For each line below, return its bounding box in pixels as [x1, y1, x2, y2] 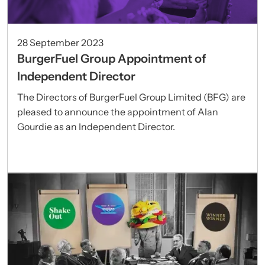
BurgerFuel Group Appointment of [17, 51, 206, 66]
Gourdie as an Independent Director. [17, 120, 175, 132]
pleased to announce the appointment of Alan [17, 105, 218, 118]
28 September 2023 [17, 36, 104, 49]
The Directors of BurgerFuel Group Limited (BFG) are [17, 91, 245, 103]
